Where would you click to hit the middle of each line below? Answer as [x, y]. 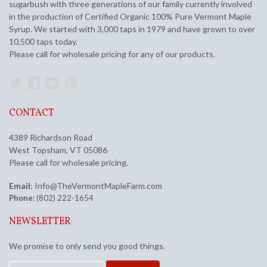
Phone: [22, 198]
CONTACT [32, 114]
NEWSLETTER [40, 222]
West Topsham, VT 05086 [58, 150]
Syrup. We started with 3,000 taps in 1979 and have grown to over [132, 29]
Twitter [44, 82]
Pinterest [105, 82]
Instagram [89, 82]
